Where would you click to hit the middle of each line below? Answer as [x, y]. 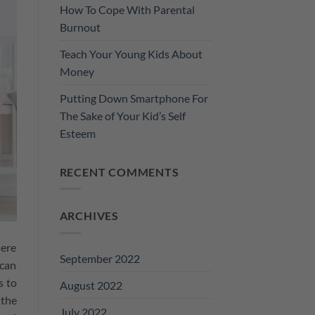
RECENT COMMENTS [119, 172]
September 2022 [99, 258]
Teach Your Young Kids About [131, 53]
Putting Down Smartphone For [134, 98]
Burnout [80, 27]
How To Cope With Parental [127, 9]
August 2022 [91, 285]
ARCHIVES [89, 216]
